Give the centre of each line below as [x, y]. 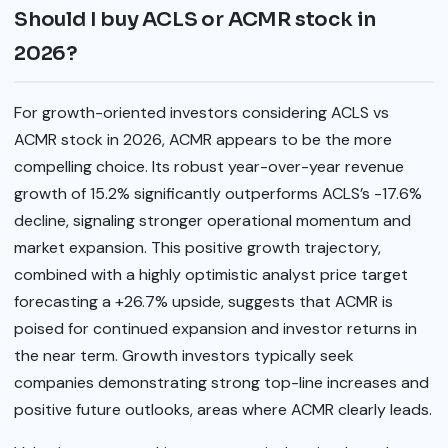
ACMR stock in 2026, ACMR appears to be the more [203, 139]
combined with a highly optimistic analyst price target [211, 274]
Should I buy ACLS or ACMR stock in [195, 20]
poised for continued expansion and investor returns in [215, 328]
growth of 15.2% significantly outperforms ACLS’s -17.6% [218, 193]
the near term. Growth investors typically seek [184, 355]
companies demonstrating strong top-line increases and [221, 382]
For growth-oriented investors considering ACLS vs [201, 112]
